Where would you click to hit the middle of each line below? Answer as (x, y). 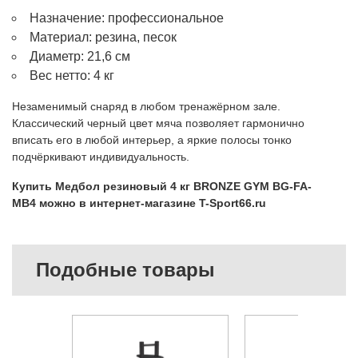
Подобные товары (125, 269)
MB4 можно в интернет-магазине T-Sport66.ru (139, 203)
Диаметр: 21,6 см (80, 56)
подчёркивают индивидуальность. (101, 156)
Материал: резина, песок (103, 37)
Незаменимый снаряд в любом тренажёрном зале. (146, 106)
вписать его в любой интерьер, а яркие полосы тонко (152, 139)
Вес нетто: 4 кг (72, 75)
